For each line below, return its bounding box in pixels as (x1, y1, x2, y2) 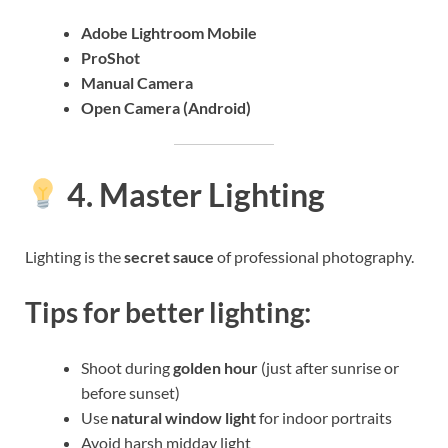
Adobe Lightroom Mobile (81, 23, 257, 43)
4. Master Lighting (61, 174, 326, 214)
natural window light (111, 408, 256, 428)
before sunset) (81, 383, 180, 403)
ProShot (81, 48, 140, 68)
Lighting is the (25, 246, 124, 266)
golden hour (173, 358, 258, 378)
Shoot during (81, 358, 173, 378)
